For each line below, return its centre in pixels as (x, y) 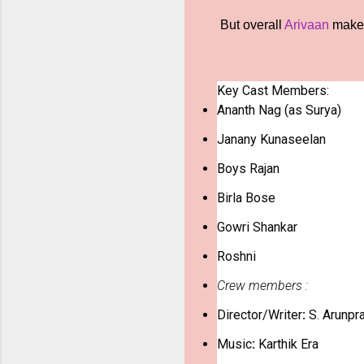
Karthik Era (287, 344)
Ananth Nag (249, 110)
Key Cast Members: (273, 91)
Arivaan (307, 25)
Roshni (236, 257)
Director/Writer (260, 315)
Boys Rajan (248, 169)
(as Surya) (311, 110)
